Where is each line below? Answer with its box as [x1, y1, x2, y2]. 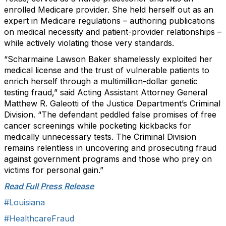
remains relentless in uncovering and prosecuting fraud [4, 143, 216, 153]
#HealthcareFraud [4, 213, 74, 223]
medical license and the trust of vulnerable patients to [4, 65, 209, 75]
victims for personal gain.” [4, 165, 103, 175]
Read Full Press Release [4, 181, 94, 191]
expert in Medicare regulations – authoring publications [4, 16, 215, 26]
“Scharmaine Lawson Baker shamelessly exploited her [4, 54, 212, 64]
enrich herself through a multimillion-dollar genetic [4, 76, 198, 86]
